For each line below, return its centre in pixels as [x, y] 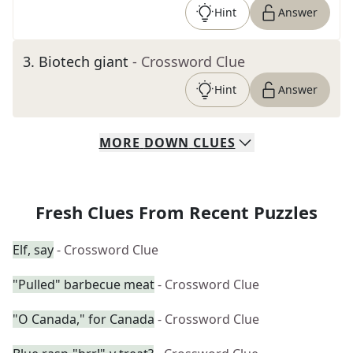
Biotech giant [84, 61]
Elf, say [33, 250]
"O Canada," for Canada [84, 319]
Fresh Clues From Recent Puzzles [176, 212]
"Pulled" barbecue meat [84, 284]
